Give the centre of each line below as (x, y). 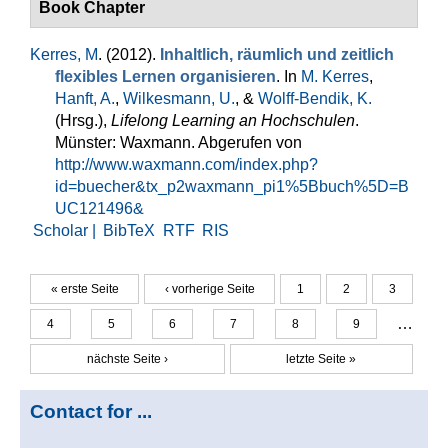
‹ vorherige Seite (209, 289)
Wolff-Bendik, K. (315, 98)
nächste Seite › (127, 359)
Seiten (68, 311)
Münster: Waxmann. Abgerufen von (178, 142)
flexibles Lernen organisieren (165, 76)
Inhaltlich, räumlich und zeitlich (277, 54)
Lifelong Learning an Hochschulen (233, 120)
